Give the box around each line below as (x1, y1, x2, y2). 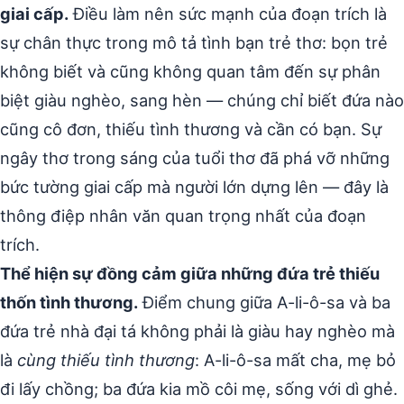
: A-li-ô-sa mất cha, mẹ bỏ (195, 349, 396, 370)
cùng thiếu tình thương (17, 349, 195, 370)
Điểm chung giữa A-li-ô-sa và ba (138, 291, 390, 312)
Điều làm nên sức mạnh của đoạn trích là (69, 3, 387, 23)
